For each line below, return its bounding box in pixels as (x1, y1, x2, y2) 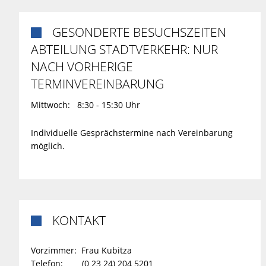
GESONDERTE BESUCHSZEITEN (52, 23, 226, 40)
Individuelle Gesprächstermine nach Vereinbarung (31, 126, 233, 138)
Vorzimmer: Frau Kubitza (31, 244, 132, 256)
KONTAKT (52, 211, 106, 229)
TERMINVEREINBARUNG (31, 75, 164, 92)
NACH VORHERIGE (31, 58, 133, 75)
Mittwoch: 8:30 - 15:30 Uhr (31, 99, 140, 110)
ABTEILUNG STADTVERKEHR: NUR (31, 40, 218, 58)
